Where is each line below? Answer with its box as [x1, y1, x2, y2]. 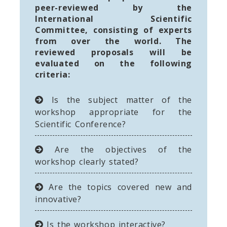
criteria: [35, 68, 70, 80]
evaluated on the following [35, 57, 192, 69]
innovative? [35, 193, 82, 205]
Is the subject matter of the [43, 94, 192, 105]
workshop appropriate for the [35, 106, 192, 118]
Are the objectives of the [43, 143, 192, 155]
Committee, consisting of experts [35, 24, 192, 35]
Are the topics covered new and [43, 181, 192, 193]
